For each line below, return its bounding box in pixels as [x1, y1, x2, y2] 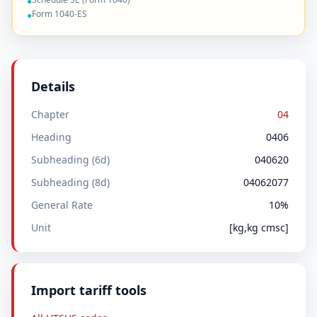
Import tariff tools [31, 282, 146, 299]
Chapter [31, 108, 69, 121]
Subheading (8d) [31, 175, 110, 189]
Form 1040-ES [32, 8, 87, 20]
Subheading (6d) [31, 153, 110, 166]
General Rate [31, 198, 93, 212]
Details [31, 78, 75, 95]
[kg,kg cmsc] [229, 221, 289, 234]
